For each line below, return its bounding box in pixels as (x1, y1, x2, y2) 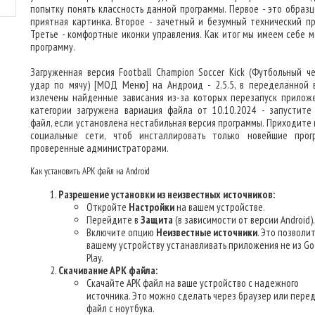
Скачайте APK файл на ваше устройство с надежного (86, 276, 299, 290)
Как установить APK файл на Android (30, 165, 150, 177)
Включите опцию (86, 226, 156, 239)
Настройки (129, 200, 174, 214)
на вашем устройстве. (174, 200, 265, 214)
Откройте (86, 200, 129, 214)
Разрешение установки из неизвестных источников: (58, 188, 275, 201)
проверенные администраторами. (30, 141, 169, 155)
